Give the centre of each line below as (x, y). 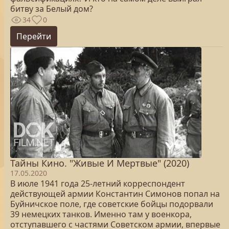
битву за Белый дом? (52, 9)
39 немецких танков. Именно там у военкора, (101, 214)
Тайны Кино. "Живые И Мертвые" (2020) (100, 163)
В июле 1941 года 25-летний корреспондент (98, 184)
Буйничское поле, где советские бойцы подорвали (112, 204)
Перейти (34, 36)
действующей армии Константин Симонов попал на (115, 194)
